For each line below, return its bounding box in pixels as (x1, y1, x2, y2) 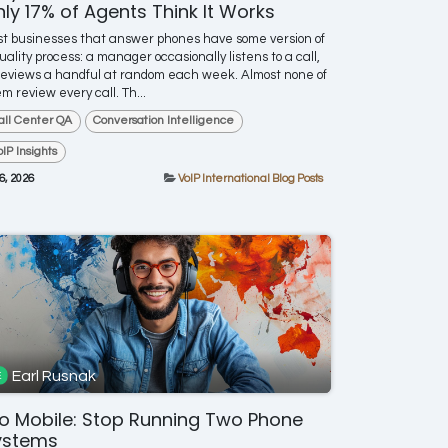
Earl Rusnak (12, 367, 97, 384)
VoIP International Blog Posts (178, 172, 323, 184)
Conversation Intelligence (93, 114, 235, 128)
